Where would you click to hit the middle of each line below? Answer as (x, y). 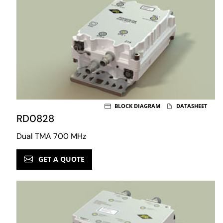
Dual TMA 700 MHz (51, 136)
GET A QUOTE (60, 159)
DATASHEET (191, 106)
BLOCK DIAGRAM (137, 106)
